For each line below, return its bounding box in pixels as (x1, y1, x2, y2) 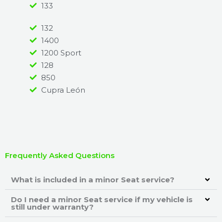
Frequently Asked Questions (5, 150, 114, 160)
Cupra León (41, 85, 85, 95)
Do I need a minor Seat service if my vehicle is (11, 194, 193, 204)
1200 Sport (41, 48, 81, 57)
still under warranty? (11, 202, 94, 212)
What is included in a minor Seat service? (11, 174, 174, 184)
